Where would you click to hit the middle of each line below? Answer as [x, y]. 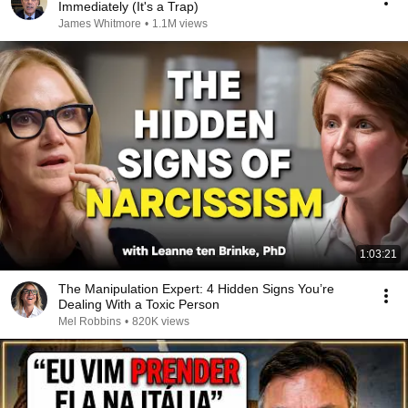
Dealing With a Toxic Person [139, 304]
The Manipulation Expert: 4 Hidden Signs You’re [196, 289]
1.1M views [180, 24]
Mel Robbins [90, 321]
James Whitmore [100, 24]
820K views [161, 321]
